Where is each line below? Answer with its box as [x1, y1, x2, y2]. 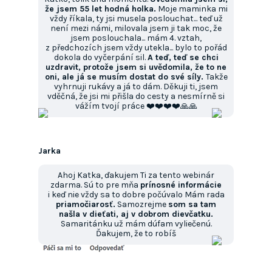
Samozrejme [115, 199, 168, 210]
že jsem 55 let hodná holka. [44, 4, 156, 15]
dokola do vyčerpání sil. [53, 52, 148, 63]
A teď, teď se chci [147, 52, 219, 63]
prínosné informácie [140, 180, 222, 191]
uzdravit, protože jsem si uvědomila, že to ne [46, 62, 226, 73]
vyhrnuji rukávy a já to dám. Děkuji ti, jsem [54, 81, 218, 92]
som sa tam [168, 199, 216, 210]
